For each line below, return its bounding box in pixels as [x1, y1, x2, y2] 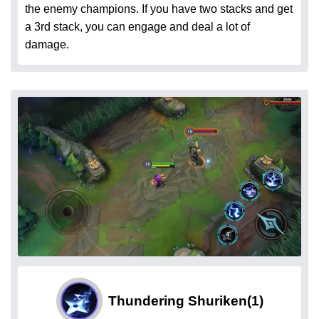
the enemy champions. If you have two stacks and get [25, 3, 293, 16]
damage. [25, 38, 69, 51]
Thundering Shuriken [108, 293, 247, 308]
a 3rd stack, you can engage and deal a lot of [25, 21, 250, 33]
